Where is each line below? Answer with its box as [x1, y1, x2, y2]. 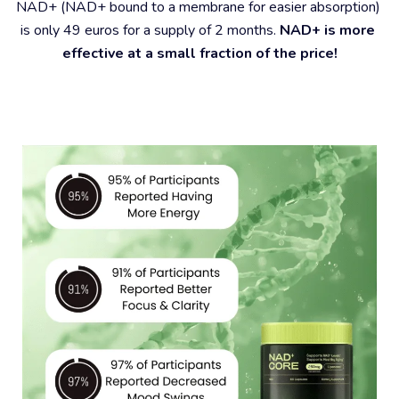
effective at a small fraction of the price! [61, 44, 338, 63]
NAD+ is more [280, 20, 375, 40]
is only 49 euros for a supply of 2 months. [20, 20, 280, 40]
